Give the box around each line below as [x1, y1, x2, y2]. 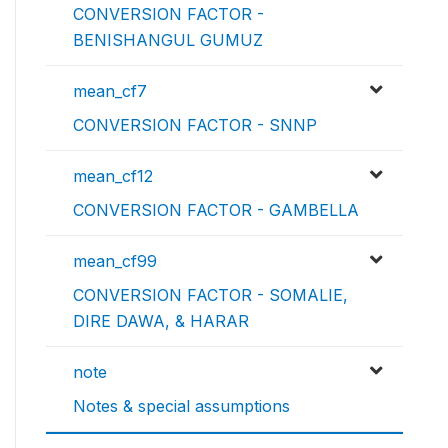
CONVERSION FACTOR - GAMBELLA [73, 199, 359, 220]
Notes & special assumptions [73, 395, 290, 416]
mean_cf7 [73, 80, 147, 101]
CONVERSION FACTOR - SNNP [73, 114, 317, 135]
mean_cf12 [73, 165, 153, 186]
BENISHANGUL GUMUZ [73, 29, 263, 50]
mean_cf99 [73, 250, 157, 271]
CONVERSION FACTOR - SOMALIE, [73, 284, 348, 305]
